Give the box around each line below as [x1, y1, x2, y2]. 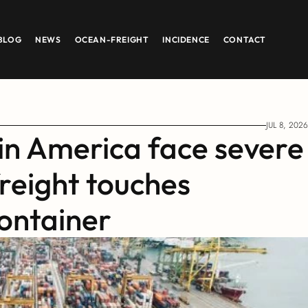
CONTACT [223, 34, 267, 45]
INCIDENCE [162, 34, 210, 45]
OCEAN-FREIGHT [74, 34, 149, 45]
